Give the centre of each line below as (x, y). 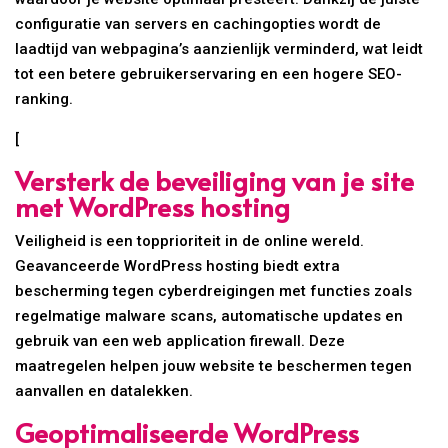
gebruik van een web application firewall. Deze (180, 341)
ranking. (44, 99)
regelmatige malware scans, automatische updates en (209, 316)
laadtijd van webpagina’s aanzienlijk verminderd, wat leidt (219, 49)
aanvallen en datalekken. (104, 391)
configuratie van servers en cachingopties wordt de (198, 24)
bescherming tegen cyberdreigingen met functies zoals (214, 291)
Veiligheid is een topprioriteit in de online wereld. (190, 241)
